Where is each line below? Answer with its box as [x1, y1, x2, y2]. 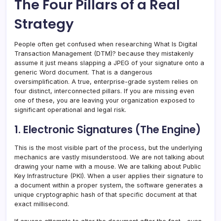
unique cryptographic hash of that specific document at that [14, 190, 197, 198]
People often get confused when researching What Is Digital [14, 40, 197, 48]
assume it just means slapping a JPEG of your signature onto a [14, 59, 204, 67]
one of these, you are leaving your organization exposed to [14, 96, 195, 104]
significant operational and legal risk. [14, 106, 126, 113]
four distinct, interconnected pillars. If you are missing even [14, 87, 194, 95]
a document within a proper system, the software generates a [14, 181, 203, 189]
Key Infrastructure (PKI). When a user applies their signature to [14, 172, 203, 180]
